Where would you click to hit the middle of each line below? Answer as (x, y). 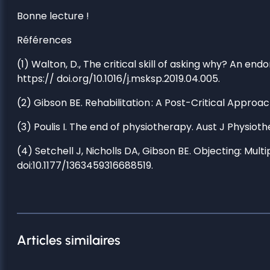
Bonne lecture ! (53, 16)
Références (44, 40)
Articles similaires (69, 240)
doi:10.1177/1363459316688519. (85, 165)
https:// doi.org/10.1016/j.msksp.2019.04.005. (118, 78)
